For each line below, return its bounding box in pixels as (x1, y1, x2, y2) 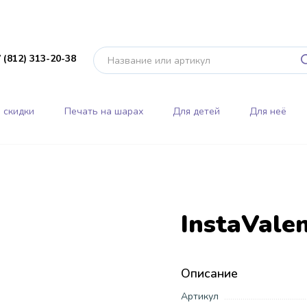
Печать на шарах (64, 104, 143, 118)
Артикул (181, 289, 219, 303)
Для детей (172, 104, 220, 118)
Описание (181, 265, 238, 282)
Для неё (249, 104, 287, 118)
